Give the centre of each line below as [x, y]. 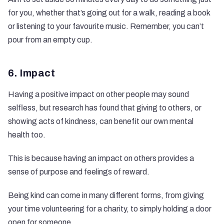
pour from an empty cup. [50, 39]
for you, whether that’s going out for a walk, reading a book [109, 12]
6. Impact [31, 73]
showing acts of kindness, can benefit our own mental [101, 121]
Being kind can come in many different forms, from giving [106, 195]
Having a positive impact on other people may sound [98, 94]
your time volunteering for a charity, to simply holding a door [110, 208]
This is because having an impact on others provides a [101, 158]
